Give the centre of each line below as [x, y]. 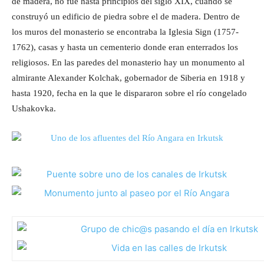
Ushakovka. [34, 109]
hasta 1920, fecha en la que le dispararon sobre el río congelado [129, 93]
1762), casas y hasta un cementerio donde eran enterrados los [125, 47]
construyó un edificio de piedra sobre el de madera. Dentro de [126, 17]
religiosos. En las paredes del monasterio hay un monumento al [128, 63]
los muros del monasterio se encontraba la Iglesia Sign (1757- [125, 32]
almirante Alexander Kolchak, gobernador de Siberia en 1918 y [128, 78]
